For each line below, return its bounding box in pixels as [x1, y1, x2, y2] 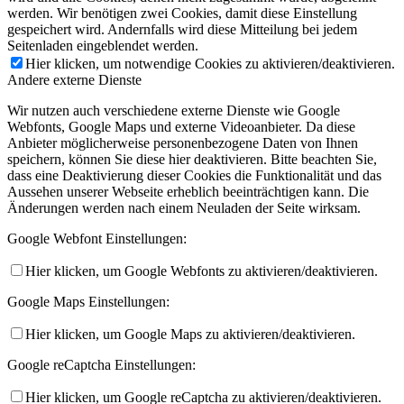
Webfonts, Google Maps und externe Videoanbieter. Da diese [7, 119, 355, 135]
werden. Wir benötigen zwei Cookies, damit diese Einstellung [7, 5, 357, 22]
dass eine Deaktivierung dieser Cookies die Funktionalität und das [7, 168, 381, 184]
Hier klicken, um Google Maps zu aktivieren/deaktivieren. [25, 326, 355, 343]
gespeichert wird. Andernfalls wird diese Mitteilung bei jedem [7, 22, 357, 38]
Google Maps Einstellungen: [7, 294, 170, 310]
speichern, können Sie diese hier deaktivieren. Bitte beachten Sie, [7, 151, 377, 168]
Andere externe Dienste [7, 72, 142, 88]
